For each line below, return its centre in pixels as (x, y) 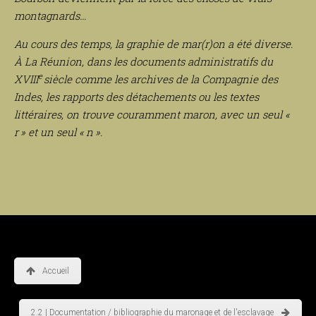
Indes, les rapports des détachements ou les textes (136, 96)
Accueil (56, 271)
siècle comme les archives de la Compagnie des (160, 79)
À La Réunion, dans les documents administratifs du (144, 61)
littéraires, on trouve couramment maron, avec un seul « (153, 114)
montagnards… (50, 15)
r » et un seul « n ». (58, 132)
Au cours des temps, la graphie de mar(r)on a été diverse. (153, 43)
